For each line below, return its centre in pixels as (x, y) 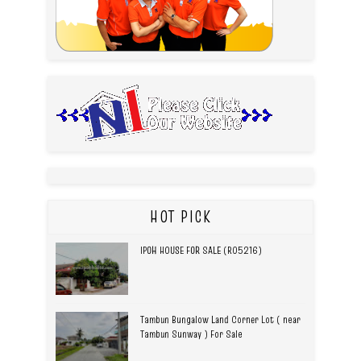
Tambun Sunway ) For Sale (191, 334)
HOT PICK (180, 217)
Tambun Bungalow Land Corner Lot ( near (220, 320)
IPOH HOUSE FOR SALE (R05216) (201, 250)
